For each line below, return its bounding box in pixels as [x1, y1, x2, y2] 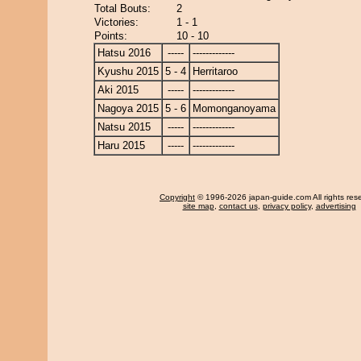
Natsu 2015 [98, 121, 151, 133]
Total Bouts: [94, 2, 151, 15]
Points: [94, 30, 127, 42]
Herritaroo [193, 65, 238, 77]
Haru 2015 [98, 139, 145, 151]
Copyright [160, 193, 195, 201]
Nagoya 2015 [98, 102, 159, 114]
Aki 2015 [98, 84, 139, 96]
